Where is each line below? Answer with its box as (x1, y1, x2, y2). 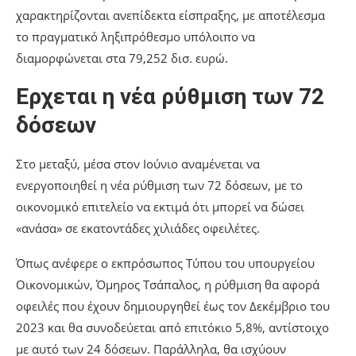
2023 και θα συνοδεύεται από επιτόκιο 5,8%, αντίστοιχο (16, 319, 329, 336)
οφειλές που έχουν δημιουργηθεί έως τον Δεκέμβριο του (16, 298, 330, 315)
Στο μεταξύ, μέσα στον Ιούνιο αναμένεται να (16, 156, 260, 172)
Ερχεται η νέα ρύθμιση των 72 (16, 83, 324, 110)
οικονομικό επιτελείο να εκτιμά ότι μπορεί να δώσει (16, 199, 304, 215)
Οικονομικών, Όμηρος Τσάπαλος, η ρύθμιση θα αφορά (16, 277, 319, 293)
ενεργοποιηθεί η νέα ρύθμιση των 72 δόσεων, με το (16, 177, 303, 194)
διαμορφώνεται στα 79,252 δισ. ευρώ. (16, 50, 228, 67)
